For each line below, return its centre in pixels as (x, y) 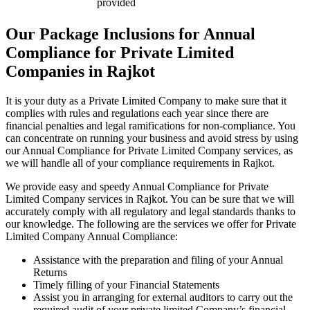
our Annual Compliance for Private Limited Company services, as (149, 150)
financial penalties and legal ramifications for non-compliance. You (151, 125)
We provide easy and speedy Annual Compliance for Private (137, 186)
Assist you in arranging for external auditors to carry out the (163, 297)
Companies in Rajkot (80, 72)
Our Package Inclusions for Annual (130, 34)
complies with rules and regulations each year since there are (137, 113)
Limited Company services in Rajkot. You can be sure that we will (150, 199)
